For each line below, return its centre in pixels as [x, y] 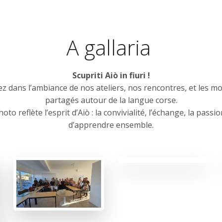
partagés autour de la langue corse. [111, 100]
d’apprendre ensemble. [111, 125]
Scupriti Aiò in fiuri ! [111, 75]
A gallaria [111, 47]
